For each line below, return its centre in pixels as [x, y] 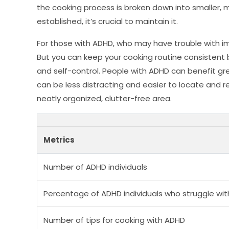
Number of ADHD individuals [95, 167]
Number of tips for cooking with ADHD [114, 220]
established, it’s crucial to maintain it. [107, 21]
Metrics [59, 140]
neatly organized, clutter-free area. [104, 98]
